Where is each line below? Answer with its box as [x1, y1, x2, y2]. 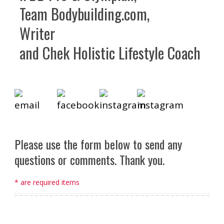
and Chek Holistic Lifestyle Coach [19, 41, 200, 64]
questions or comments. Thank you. [14, 150, 164, 169]
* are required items [14, 177, 79, 187]
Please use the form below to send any [14, 135, 182, 153]
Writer [19, 22, 55, 45]
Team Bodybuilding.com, [19, 2, 149, 25]
